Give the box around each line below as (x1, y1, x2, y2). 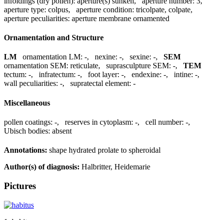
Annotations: (4, 146, 47, 155)
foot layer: (88, 70, 119, 79)
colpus (48, 5, 68, 14)
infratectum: (39, 70, 76, 79)
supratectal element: (70, 79, 131, 88)
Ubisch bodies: (4, 126, 50, 135)
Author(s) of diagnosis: (4, 163, 80, 171)
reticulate (70, 61, 98, 70)
